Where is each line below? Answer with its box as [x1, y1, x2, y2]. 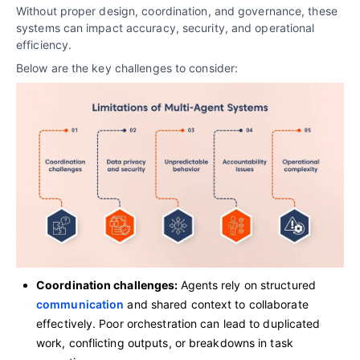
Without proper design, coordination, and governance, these [16, 4, 337, 18]
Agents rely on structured [180, 277, 317, 292]
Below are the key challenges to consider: [16, 61, 239, 76]
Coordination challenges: [36, 277, 181, 292]
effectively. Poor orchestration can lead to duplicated [36, 316, 321, 330]
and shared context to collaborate [124, 297, 309, 311]
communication [36, 297, 125, 311]
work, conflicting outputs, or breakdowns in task [36, 335, 293, 350]
